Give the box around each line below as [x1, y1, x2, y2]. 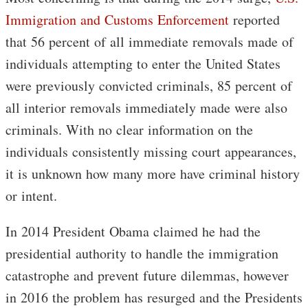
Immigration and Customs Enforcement [5, 10, 229, 30]
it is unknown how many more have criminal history [5, 164, 300, 184]
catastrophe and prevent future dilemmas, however [5, 266, 289, 285]
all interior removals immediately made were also [5, 98, 287, 118]
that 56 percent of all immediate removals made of [5, 32, 294, 52]
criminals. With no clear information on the [5, 120, 253, 140]
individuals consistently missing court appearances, [5, 142, 296, 162]
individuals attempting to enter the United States [5, 54, 280, 74]
